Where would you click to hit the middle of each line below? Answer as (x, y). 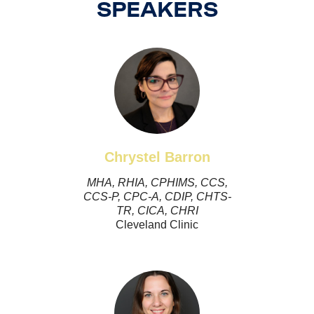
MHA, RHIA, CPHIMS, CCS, (157, 182)
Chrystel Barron (157, 157)
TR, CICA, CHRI (157, 210)
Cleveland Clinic (157, 224)
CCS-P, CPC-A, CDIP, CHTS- (157, 196)
